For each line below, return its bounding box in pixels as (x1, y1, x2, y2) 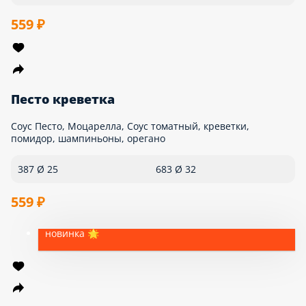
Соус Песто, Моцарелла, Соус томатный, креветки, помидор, (5, 195, 290, 207)
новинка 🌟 (33, 281, 86, 293)
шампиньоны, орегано (5, 208, 110, 219)
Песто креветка (5, 172, 77, 184)
